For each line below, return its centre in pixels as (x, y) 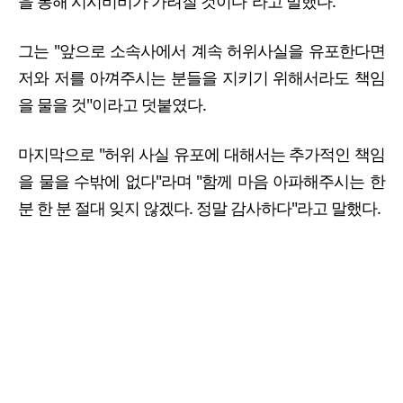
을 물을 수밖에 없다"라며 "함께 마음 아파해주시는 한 (201, 181)
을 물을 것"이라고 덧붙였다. (112, 104)
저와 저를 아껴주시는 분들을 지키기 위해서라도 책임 (201, 77)
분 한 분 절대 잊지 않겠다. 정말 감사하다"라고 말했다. (201, 208)
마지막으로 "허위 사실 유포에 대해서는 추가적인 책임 (201, 154)
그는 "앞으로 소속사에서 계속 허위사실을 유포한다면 (201, 50)
